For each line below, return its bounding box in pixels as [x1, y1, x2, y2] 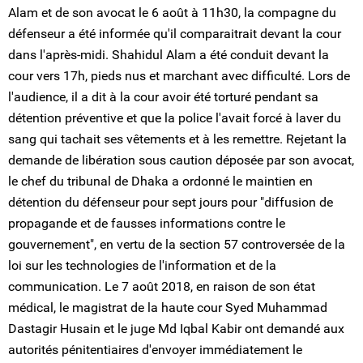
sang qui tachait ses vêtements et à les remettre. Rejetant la [8, 131, 347, 147]
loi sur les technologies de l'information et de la [8, 258, 276, 273]
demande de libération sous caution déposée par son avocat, [8, 152, 354, 168]
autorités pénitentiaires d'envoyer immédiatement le [8, 342, 302, 357]
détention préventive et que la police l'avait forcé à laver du [8, 110, 341, 126]
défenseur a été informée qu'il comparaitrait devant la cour [8, 26, 341, 41]
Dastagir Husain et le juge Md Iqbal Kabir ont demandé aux [8, 321, 344, 336]
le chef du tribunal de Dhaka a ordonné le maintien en [8, 173, 313, 189]
